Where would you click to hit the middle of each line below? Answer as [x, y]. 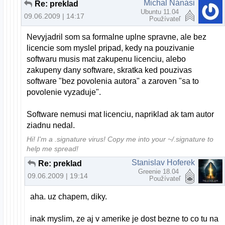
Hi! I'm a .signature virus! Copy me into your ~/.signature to [120, 139]
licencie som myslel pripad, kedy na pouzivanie [111, 48]
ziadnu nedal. [51, 125]
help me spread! [53, 149]
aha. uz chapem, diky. [69, 197]
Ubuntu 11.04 [161, 12]
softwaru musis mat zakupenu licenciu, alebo [106, 59]
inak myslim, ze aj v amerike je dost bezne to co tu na [125, 219]
